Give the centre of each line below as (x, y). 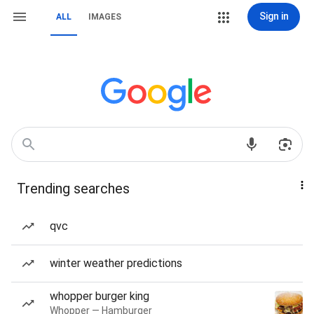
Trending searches (73, 189)
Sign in (274, 16)
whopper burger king (100, 296)
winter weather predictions (116, 263)
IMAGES (105, 17)
